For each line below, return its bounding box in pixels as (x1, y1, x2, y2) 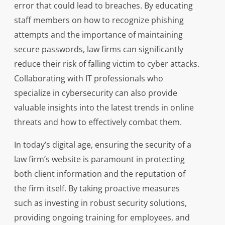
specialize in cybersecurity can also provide (14, 87, 177, 99)
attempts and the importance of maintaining (14, 29, 183, 41)
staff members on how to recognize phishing (14, 15, 184, 26)
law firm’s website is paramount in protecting (14, 154, 185, 165)
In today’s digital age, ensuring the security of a (14, 139, 191, 151)
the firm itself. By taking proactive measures (14, 183, 180, 194)
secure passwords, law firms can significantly (14, 44, 183, 55)
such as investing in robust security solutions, (14, 197, 187, 209)
